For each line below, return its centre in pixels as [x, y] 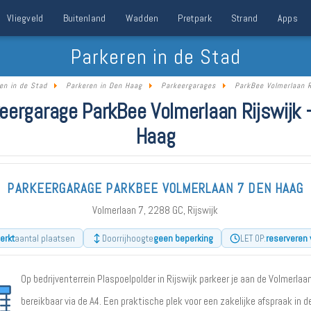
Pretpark [195, 18]
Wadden [142, 18]
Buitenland [84, 18]
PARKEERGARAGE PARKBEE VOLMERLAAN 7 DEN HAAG [155, 188]
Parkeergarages [188, 86]
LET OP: [253, 238]
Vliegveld [25, 18]
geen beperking [183, 238]
